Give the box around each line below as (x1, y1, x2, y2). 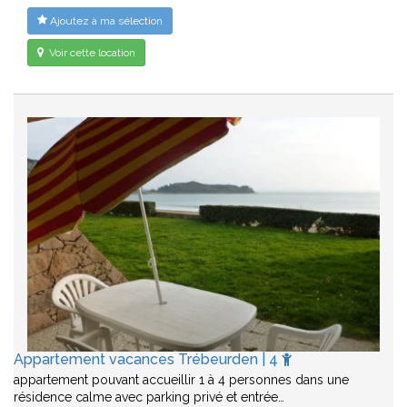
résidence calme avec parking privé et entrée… (14, 389, 284, 404)
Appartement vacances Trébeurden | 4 (14, 350, 282, 368)
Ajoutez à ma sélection (47, 14, 163, 27)
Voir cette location (46, 45, 135, 59)
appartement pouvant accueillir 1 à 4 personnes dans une (14, 372, 349, 387)
